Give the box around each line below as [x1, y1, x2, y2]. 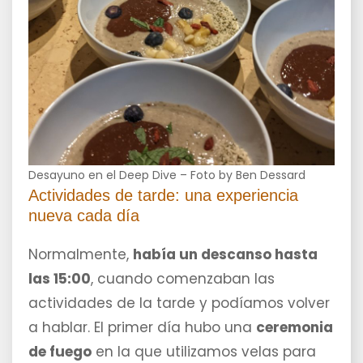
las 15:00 [28, 269, 91, 289]
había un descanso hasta [133, 245, 318, 265]
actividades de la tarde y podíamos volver [28, 293, 330, 314]
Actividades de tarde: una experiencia [28, 186, 298, 205]
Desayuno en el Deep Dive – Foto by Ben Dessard [28, 167, 305, 184]
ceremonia [256, 318, 333, 338]
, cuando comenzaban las [91, 269, 275, 289]
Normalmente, [28, 245, 133, 265]
